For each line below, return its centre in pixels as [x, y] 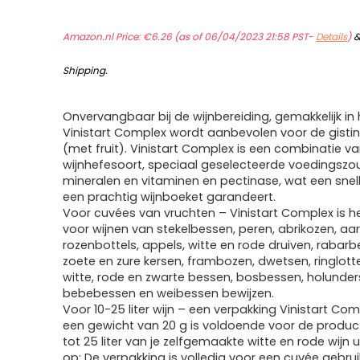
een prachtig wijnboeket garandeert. [170, 197]
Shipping [84, 70]
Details [332, 37]
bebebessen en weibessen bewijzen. [169, 293]
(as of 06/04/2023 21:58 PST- [244, 37]
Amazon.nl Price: [103, 37]
